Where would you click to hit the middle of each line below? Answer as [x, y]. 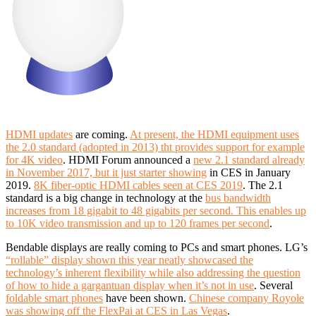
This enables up [271, 210]
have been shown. [145, 298]
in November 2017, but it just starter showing [106, 172]
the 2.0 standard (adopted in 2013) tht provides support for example [155, 147]
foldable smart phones [54, 298]
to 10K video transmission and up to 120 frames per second [138, 223]
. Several [273, 285]
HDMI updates [39, 134]
